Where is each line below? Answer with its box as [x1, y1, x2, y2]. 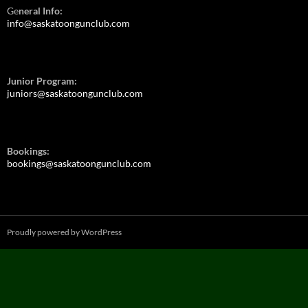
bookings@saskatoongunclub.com [7, 157, 151, 170]
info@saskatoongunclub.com [7, 17, 130, 30]
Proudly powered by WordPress [7, 227, 122, 238]
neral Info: [19, 5, 63, 17]
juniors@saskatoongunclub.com [7, 87, 143, 100]
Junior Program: [7, 75, 77, 87]
